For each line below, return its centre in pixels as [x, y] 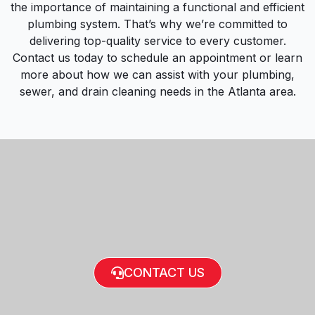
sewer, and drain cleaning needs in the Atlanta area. [157, 91]
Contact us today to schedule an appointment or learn [157, 57]
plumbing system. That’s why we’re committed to [157, 24]
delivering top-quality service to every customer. [157, 40]
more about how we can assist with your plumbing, [157, 74]
